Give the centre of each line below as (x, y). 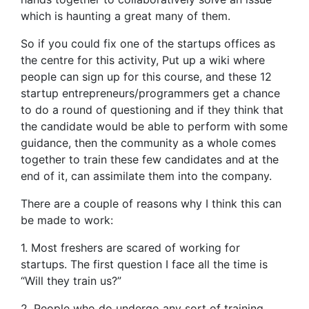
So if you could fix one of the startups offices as (148, 43)
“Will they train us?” (71, 281)
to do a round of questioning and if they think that (152, 110)
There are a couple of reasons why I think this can (151, 203)
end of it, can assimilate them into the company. (146, 176)
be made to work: (67, 220)
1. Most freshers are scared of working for (130, 248)
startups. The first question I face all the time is (144, 264)
